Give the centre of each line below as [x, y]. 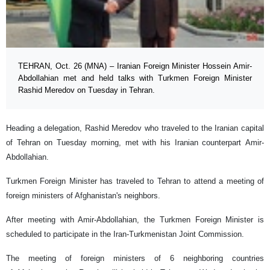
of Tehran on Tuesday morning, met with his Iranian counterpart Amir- [135, 143]
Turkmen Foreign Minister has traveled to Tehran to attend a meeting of [135, 181]
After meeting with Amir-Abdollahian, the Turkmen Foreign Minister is [135, 220]
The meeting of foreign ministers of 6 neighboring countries [135, 259]
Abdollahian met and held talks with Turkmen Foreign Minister [135, 78]
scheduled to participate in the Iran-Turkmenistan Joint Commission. [125, 234]
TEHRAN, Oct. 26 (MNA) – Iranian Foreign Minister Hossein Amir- [135, 66]
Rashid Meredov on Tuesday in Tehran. [86, 90]
